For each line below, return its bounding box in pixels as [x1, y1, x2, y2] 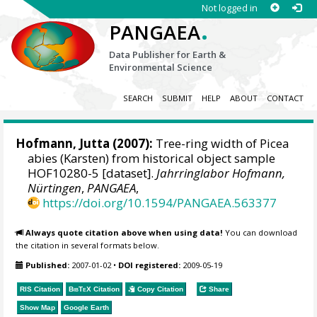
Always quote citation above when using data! [25, 226, 224, 238]
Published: [25, 260, 70, 271]
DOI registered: [118, 260, 181, 271]
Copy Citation [135, 284, 184, 293]
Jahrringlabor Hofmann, [156, 165, 286, 182]
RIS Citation [20, 284, 61, 293]
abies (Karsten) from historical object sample [28, 150, 276, 167]
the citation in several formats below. [16, 239, 160, 250]
